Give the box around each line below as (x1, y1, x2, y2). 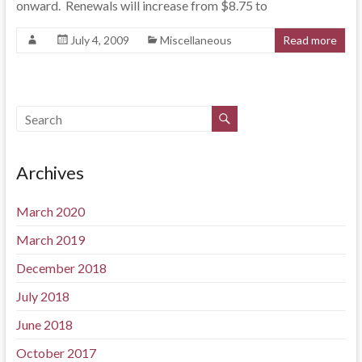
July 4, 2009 (69, 33, 129, 47)
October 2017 (15, 345, 96, 360)
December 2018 (15, 260, 107, 276)
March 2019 (15, 232, 85, 247)
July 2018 (15, 288, 69, 304)
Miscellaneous (159, 33, 232, 47)
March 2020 (15, 204, 85, 219)
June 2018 (15, 317, 73, 332)
